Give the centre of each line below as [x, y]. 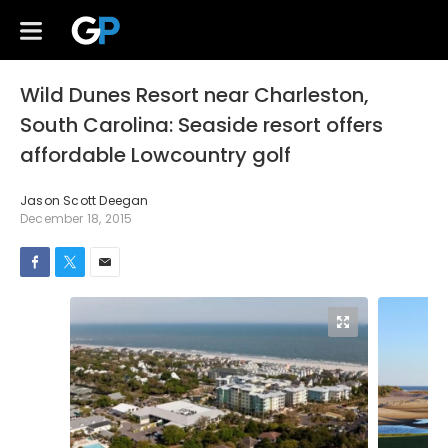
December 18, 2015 [76, 218]
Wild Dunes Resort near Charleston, [194, 95]
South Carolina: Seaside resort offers [201, 125]
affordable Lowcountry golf [155, 155]
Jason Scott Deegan [84, 200]
